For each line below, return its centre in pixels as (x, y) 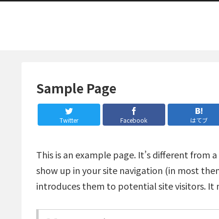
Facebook (134, 120)
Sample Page (76, 88)
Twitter (69, 120)
